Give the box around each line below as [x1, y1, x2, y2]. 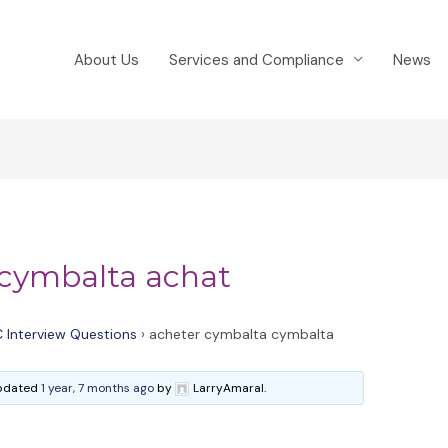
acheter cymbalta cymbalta [149, 325, 335, 344]
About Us [74, 49, 139, 70]
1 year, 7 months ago [41, 380, 155, 397]
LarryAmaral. [193, 380, 267, 397]
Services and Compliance [169, 49, 344, 70]
